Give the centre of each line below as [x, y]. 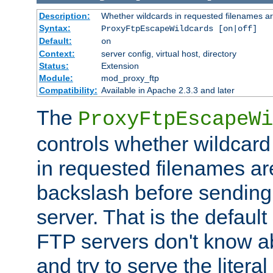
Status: [54, 66]
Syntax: [55, 28]
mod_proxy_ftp [130, 78]
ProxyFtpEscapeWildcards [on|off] [179, 28]
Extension [120, 66]
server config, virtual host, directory [168, 53]
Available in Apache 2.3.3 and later [168, 90]
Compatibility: [68, 90]
